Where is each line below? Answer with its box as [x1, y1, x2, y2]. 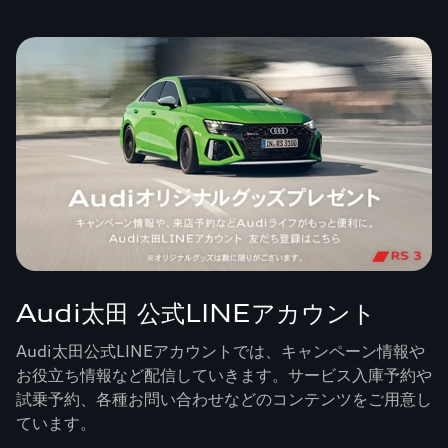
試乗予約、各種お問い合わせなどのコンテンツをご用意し [16, 389, 432, 409]
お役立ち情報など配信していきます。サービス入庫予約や [16, 365, 432, 385]
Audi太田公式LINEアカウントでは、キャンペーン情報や [16, 341, 425, 361]
